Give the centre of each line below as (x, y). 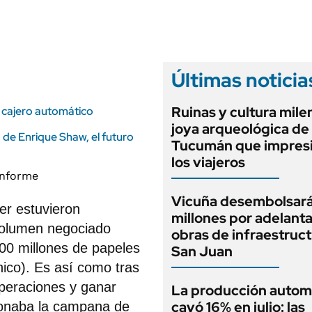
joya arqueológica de (240, 129)
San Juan (202, 251)
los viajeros (208, 162)
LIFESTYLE (76, 10)
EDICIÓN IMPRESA (264, 24)
